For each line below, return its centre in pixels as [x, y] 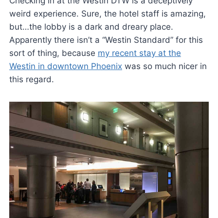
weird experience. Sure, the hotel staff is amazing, [107, 14]
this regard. [31, 80]
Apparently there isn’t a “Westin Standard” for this [106, 40]
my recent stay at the [139, 53]
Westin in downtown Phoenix [65, 66]
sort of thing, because [53, 53]
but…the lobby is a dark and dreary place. [91, 27]
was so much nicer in [164, 66]
